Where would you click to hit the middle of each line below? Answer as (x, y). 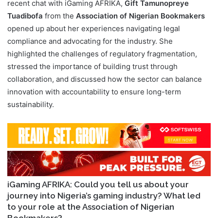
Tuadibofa (26, 16)
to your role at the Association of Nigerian (91, 207)
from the (60, 16)
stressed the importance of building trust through (92, 67)
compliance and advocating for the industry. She (90, 41)
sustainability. (31, 105)
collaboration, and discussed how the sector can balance (105, 79)
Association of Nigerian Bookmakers (140, 16)
